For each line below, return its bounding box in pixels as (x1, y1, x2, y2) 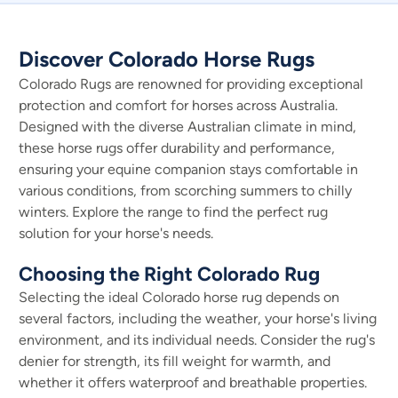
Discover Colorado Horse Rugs (19, 46, 314, 72)
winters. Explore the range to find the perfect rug (19, 203, 328, 220)
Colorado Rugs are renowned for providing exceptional (19, 76, 363, 92)
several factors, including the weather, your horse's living (19, 310, 377, 327)
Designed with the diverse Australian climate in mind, (19, 118, 356, 135)
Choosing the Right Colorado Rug (19, 262, 320, 286)
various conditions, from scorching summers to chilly (19, 182, 352, 199)
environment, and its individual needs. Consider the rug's (19, 331, 375, 348)
